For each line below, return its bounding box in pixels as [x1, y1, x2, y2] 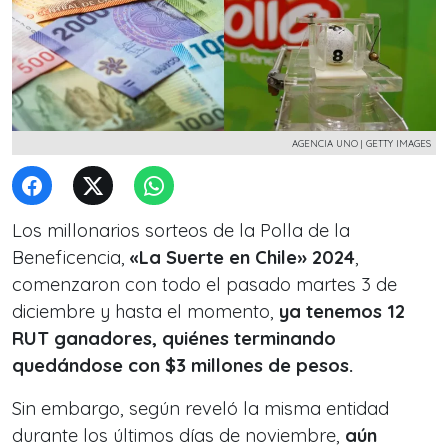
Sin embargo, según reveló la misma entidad [12, 397, 389, 420]
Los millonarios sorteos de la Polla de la [12, 219, 350, 242]
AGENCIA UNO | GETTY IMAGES [292, 137, 431, 149]
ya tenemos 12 [279, 300, 405, 323]
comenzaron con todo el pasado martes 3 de [12, 273, 397, 296]
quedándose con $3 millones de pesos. [12, 354, 353, 377]
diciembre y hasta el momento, [12, 300, 279, 323]
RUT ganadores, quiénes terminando [12, 327, 336, 350]
